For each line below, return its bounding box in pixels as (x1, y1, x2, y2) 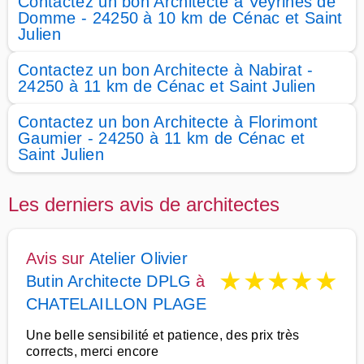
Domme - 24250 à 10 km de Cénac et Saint (18, 9, 343, 27)
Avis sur (26, 249, 89, 267)
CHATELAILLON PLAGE (26, 295, 207, 313)
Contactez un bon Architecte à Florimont (18, 113, 318, 131)
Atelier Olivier (89, 249, 188, 267)
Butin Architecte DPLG (26, 272, 192, 290)
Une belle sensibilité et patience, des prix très (26, 328, 300, 342)
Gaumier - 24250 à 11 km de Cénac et (18, 129, 305, 147)
